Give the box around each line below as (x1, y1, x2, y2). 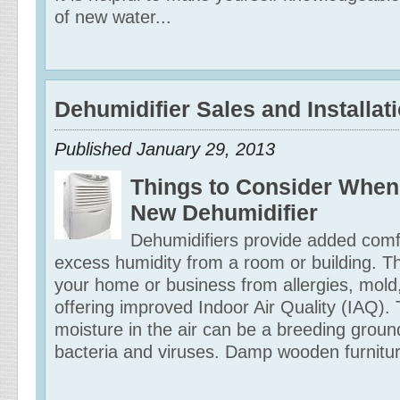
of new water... (54, 7, 171, 27)
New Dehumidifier (130, 200, 318, 225)
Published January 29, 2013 (54, 139, 275, 159)
